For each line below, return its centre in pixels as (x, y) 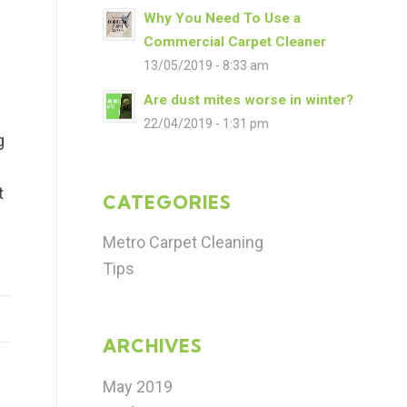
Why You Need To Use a (223, 18)
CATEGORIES (168, 202)
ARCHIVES (153, 346)
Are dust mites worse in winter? (249, 99)
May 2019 (138, 387)
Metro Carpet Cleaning (184, 243)
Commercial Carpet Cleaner (235, 41)
